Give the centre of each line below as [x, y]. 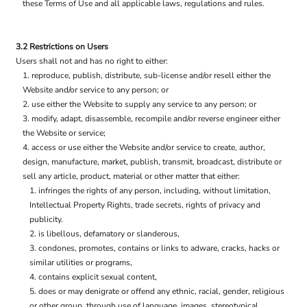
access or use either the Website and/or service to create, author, [148, 147]
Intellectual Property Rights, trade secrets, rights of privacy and [145, 205]
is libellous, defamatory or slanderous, [109, 234]
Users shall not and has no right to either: [92, 61]
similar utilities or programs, [81, 262]
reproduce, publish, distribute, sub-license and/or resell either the [151, 75]
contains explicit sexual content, [98, 277]
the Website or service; [64, 133]
